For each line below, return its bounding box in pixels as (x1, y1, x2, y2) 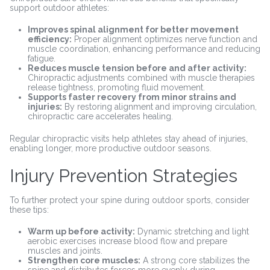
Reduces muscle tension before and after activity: (27, 63, 246, 73)
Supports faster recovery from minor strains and (27, 92, 236, 102)
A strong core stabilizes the (140, 255, 250, 265)
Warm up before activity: (27, 226, 135, 236)
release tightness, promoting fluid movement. (27, 82, 205, 92)
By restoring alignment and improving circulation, (61, 101, 257, 111)
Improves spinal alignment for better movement (27, 24, 239, 34)
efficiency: (27, 34, 72, 44)
